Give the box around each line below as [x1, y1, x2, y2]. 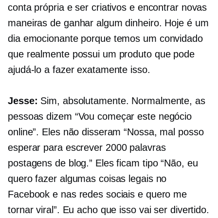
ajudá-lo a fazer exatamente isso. [8, 64, 150, 75]
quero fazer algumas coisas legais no [8, 173, 167, 184]
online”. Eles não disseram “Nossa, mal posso [8, 127, 204, 138]
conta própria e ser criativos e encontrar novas [8, 2, 207, 13]
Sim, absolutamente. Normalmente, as [37, 95, 205, 107]
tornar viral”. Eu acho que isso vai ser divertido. [8, 204, 209, 216]
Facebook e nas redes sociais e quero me [8, 189, 187, 200]
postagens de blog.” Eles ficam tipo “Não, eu [8, 158, 198, 169]
